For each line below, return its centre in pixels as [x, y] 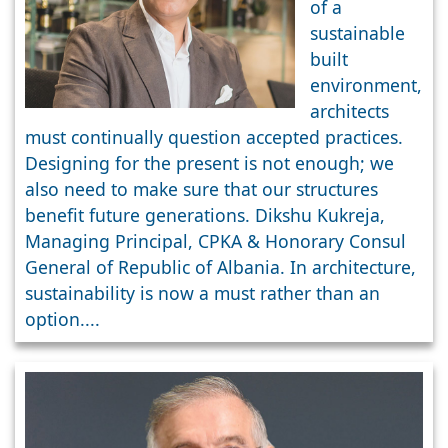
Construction [368, 74]
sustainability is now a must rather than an [202, 292]
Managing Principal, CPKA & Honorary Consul [215, 240]
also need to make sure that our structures [201, 188]
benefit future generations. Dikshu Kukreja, [205, 214]
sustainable [357, 32]
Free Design [361, 22]
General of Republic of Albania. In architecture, [220, 266]
